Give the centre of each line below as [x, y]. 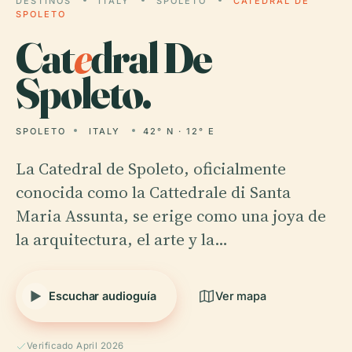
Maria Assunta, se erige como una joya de [171, 216]
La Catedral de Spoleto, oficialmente [151, 169]
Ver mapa [241, 296]
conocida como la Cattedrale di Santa [153, 192]
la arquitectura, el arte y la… [122, 239]
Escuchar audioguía [103, 296]
